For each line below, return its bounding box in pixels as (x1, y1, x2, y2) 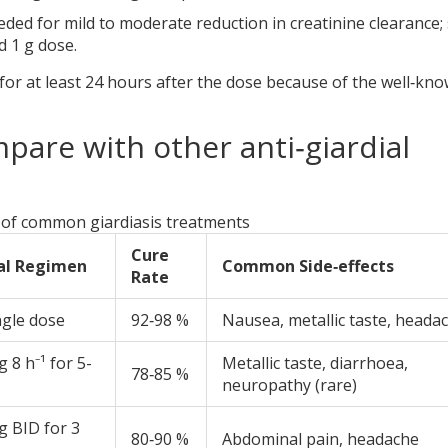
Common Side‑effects (222, 255, 394, 278)
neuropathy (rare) (222, 374, 357, 397)
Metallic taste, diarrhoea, (222, 352, 408, 375)
